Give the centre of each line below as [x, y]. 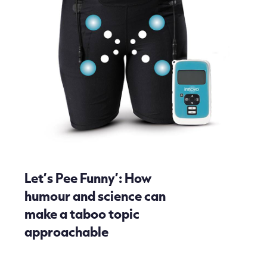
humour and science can [95, 195]
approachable [66, 231]
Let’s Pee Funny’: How [88, 177]
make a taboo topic [82, 213]
